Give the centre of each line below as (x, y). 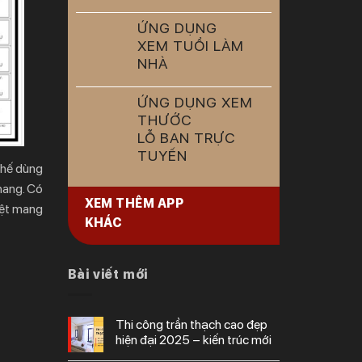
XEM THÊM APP (134, 203)
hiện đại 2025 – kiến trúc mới (193, 339)
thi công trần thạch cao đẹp (120, 324)
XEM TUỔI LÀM (190, 46)
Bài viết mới (108, 274)
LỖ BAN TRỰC (186, 138)
